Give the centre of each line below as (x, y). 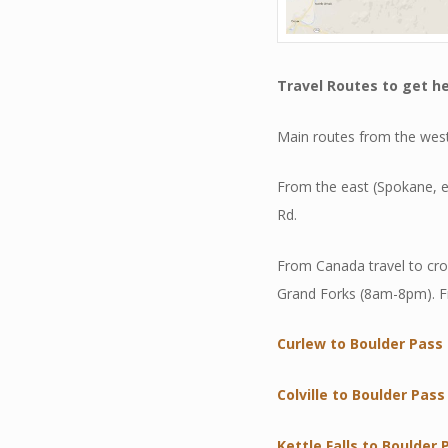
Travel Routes (328, 85)
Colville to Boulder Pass (361, 395)
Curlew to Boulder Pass (360, 344)
